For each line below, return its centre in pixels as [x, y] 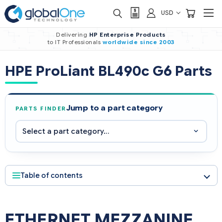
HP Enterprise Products [127, 35]
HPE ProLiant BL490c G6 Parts [109, 71]
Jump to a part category [114, 108]
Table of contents [51, 175]
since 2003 [157, 42]
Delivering [73, 35]
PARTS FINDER [41, 109]
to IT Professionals [75, 42]
